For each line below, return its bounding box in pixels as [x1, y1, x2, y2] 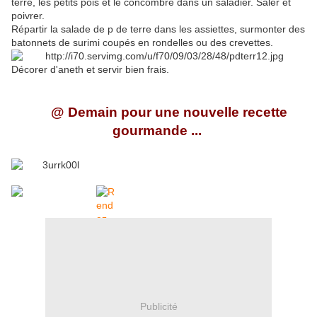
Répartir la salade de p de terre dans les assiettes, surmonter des [11, 23, 305, 35]
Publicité [139, 300, 178, 312]
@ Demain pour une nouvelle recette [30, 105, 287, 120]
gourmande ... [112, 123, 205, 139]
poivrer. [11, 10, 47, 22]
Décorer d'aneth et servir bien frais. [11, 64, 172, 76]
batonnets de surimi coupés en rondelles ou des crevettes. [11, 37, 273, 49]
